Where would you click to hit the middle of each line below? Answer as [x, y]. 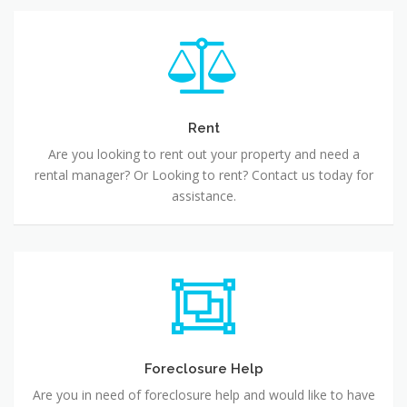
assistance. [203, 195]
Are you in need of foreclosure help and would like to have [203, 394]
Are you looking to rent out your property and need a [203, 154]
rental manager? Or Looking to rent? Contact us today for [203, 174]
